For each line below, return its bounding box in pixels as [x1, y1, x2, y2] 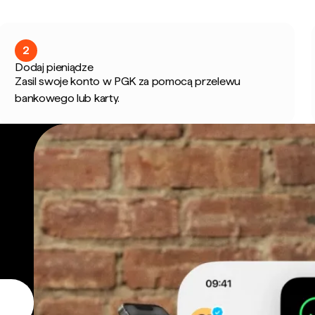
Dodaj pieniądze [15, 60, 94, 74]
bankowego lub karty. [15, 91, 120, 105]
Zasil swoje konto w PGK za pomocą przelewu [15, 75, 240, 88]
